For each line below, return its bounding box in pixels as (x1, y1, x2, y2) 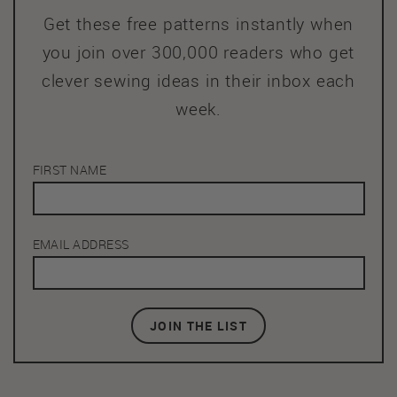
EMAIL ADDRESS (32, 237, 129, 253)
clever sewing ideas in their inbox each (41, 69, 356, 93)
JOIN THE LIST (150, 317, 247, 334)
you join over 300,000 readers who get (42, 41, 355, 65)
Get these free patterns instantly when (43, 12, 354, 36)
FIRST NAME (32, 162, 107, 179)
